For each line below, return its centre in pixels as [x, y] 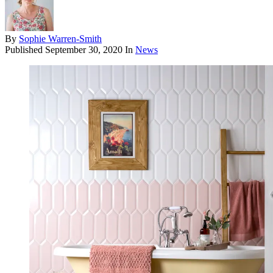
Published [25, 50]
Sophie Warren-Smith [60, 39]
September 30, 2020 [84, 50]
